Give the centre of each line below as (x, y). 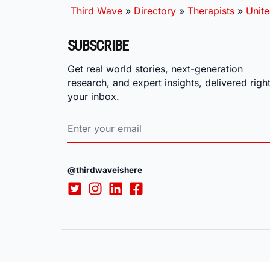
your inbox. (93, 96)
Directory (155, 11)
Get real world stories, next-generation (155, 68)
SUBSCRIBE (98, 46)
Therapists (211, 11)
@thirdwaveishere (105, 170)
